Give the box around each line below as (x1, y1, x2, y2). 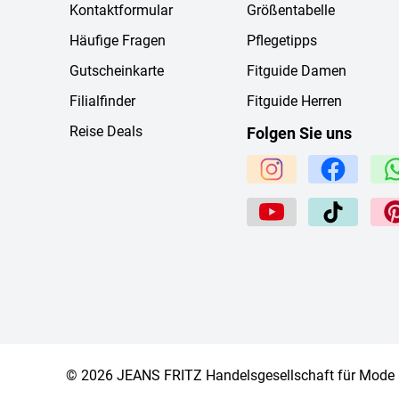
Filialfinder (69, 93, 135, 110)
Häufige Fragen (69, 32, 166, 50)
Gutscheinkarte (69, 62, 164, 80)
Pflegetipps (247, 32, 318, 50)
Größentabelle (247, 2, 336, 20)
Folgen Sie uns (247, 124, 353, 143)
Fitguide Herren (247, 93, 343, 110)
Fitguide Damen (247, 62, 347, 80)
